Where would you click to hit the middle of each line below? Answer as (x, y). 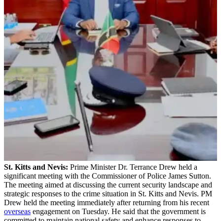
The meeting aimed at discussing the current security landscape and (108, 184)
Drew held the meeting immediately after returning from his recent (107, 202)
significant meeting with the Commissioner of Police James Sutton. (108, 176)
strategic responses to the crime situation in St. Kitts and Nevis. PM (108, 193)
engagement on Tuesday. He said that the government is (118, 211)
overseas (17, 211)
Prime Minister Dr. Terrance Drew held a (133, 167)
